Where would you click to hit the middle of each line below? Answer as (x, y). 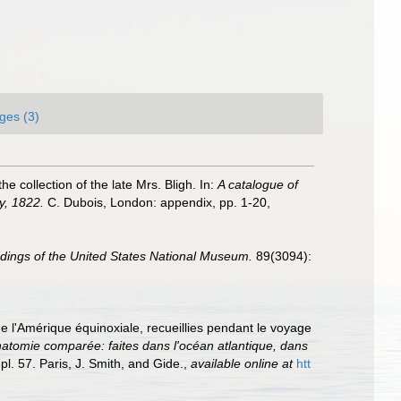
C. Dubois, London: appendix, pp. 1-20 (155, 202)
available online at (242, 363)
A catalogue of (258, 184)
